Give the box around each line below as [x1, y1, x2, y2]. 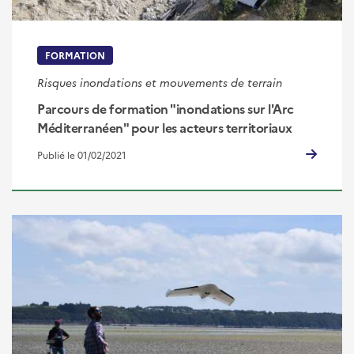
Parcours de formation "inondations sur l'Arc [37, 99, 294, 117]
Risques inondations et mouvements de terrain [37, 73, 282, 90]
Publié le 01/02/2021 [37, 147, 126, 161]
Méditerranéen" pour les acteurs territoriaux [37, 118, 292, 136]
